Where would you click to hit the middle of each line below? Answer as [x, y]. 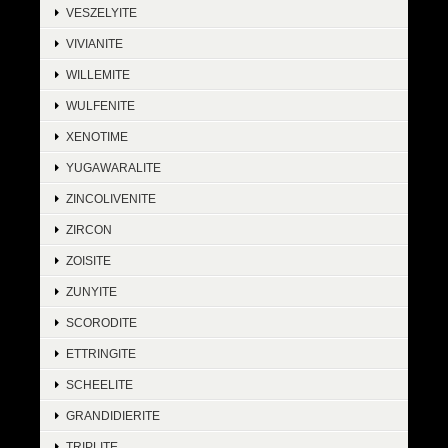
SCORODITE [101, 323]
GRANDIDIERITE [113, 416]
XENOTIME [97, 137]
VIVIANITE [94, 44]
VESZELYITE [101, 13]
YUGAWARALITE [113, 168]
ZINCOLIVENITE [111, 199]
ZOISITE [88, 261]
